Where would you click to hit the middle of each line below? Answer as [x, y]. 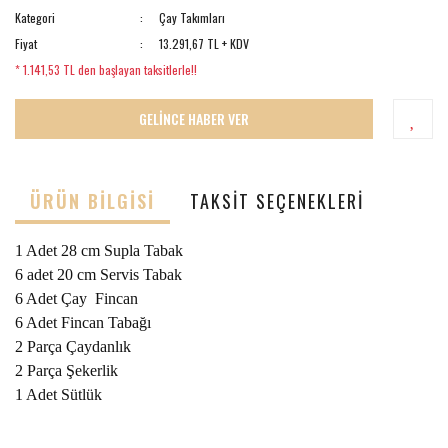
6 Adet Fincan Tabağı [85, 322]
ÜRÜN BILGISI [92, 201]
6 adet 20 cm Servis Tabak [100, 274]
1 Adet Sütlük [60, 394]
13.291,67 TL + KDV [204, 43]
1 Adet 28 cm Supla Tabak [101, 250]
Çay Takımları [192, 17]
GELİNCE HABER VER [194, 119]
